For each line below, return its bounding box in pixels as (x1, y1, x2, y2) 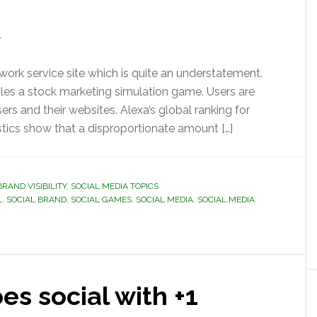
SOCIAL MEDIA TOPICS (71, 181, 158, 191)
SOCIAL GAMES (71, 195, 132, 204)
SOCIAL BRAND (6, 195, 67, 204)
